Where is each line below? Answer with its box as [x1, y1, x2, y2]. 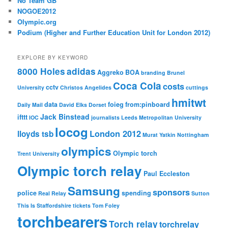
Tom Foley [92, 201, 120, 209]
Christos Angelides [60, 83, 112, 91]
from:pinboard [125, 99, 170, 109]
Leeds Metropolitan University [121, 113, 202, 121]
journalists [91, 113, 120, 121]
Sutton [191, 189, 210, 197]
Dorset [89, 100, 107, 108]
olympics [61, 142, 112, 159]
